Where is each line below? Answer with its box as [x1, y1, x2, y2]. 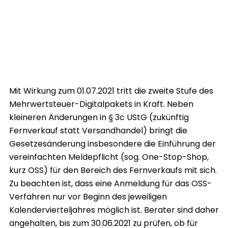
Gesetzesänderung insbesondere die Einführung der [9, 138, 216, 150]
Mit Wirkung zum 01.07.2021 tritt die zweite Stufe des [9, 85, 213, 97]
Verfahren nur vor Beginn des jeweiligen [9, 191, 167, 203]
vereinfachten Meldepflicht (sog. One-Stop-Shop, [9, 151, 209, 163]
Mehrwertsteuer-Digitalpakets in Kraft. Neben [9, 98, 193, 110]
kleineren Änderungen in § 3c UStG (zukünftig [9, 111, 189, 124]
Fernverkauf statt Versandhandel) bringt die [9, 125, 187, 137]
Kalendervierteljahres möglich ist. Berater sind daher [9, 204, 219, 216]
